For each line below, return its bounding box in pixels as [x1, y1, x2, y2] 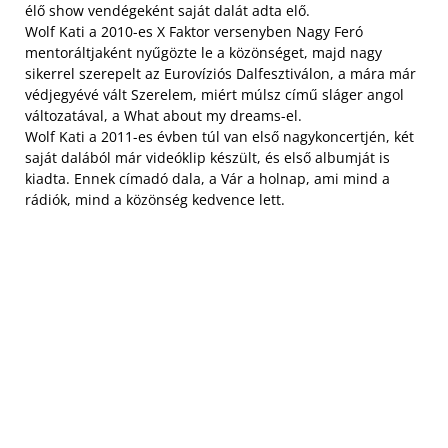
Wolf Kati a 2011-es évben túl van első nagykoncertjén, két [25, 127, 414, 146]
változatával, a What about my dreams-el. [25, 106, 302, 125]
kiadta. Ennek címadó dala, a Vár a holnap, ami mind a [25, 169, 390, 188]
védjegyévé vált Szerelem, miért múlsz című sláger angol [25, 85, 404, 104]
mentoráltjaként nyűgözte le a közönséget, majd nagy [25, 43, 382, 62]
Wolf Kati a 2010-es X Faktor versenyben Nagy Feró [25, 22, 363, 41]
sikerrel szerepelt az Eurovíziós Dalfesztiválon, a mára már [25, 64, 416, 83]
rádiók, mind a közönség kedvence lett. [25, 190, 285, 209]
